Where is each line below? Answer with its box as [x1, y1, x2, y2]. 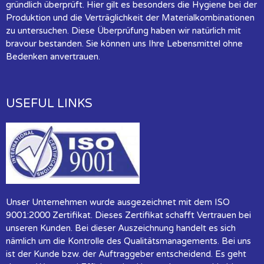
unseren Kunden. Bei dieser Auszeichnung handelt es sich [6, 222, 236, 233]
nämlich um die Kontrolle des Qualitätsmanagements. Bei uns [6, 235, 251, 246]
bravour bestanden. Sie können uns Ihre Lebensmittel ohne [6, 38, 243, 49]
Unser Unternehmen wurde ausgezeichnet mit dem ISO [6, 196, 230, 207]
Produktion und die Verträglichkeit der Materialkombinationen [6, 12, 255, 24]
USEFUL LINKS [6, 97, 93, 111]
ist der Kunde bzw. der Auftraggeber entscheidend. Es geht [6, 248, 246, 259]
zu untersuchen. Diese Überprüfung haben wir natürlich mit [6, 25, 241, 37]
